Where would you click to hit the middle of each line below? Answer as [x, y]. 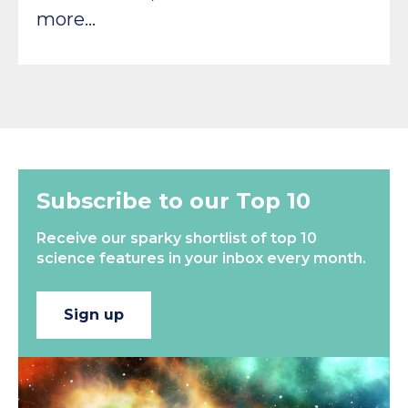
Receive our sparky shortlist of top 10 [177, 238]
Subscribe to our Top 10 [173, 200]
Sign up [94, 314]
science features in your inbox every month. [201, 258]
